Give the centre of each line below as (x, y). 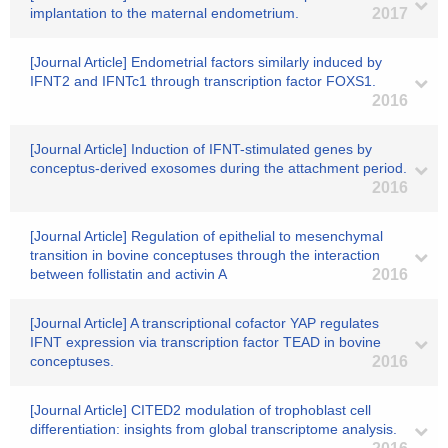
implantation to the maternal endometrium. (164, 13)
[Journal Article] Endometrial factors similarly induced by (206, 62)
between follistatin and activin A (128, 274)
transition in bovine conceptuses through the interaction (205, 255)
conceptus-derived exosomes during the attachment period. (218, 168)
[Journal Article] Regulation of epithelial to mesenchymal (206, 236)
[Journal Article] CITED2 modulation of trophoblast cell (200, 410)
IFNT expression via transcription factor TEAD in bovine (205, 342)
